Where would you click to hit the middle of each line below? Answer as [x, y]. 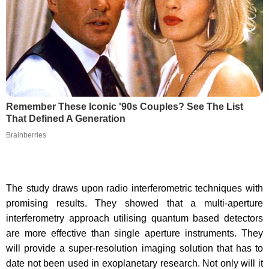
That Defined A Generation [66, 118]
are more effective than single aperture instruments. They [134, 233]
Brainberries [26, 135]
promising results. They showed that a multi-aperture [134, 203]
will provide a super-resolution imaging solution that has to [134, 248]
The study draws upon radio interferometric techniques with [134, 188]
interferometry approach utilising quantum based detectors [134, 218]
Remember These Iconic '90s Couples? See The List [125, 106]
